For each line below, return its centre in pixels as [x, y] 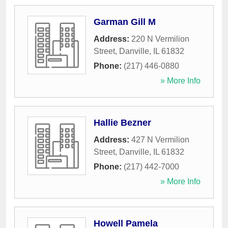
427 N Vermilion [160, 140]
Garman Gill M [125, 22]
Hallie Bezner [122, 123]
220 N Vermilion [160, 39]
